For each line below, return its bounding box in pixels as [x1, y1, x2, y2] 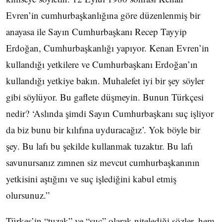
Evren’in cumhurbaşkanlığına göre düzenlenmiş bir [6, 9, 200, 21]
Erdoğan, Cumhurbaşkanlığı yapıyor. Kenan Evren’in [6, 42, 209, 54]
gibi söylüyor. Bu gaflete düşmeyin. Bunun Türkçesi [6, 91, 204, 103]
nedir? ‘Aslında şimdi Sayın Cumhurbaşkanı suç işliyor [6, 107, 214, 119]
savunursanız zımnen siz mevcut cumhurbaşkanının [6, 156, 200, 168]
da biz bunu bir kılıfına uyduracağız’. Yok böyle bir [6, 123, 200, 136]
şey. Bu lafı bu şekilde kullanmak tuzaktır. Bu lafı [6, 140, 193, 152]
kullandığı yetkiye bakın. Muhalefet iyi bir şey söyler [6, 74, 204, 87]
